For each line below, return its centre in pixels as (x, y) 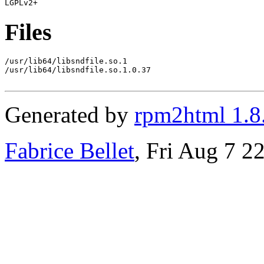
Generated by (70, 115)
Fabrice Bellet (70, 151)
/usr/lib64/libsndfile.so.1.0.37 (78, 70)
